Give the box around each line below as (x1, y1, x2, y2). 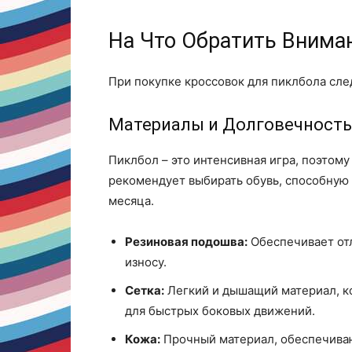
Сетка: (125, 283, 164, 298)
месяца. (108, 193, 154, 208)
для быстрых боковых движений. (125, 303, 315, 318)
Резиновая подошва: (125, 234, 247, 249)
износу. (125, 255, 167, 269)
